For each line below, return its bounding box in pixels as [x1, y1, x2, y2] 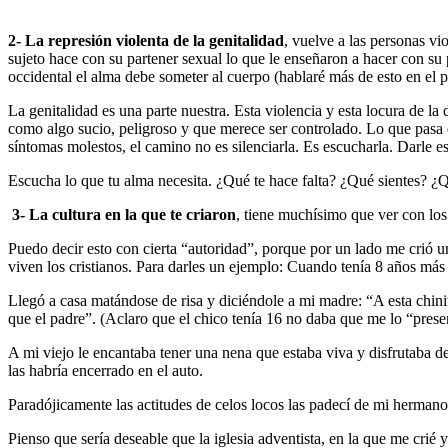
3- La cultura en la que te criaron [12, 205, 236, 223]
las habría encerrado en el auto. [8, 361, 203, 379]
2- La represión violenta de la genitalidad [8, 31, 284, 49]
